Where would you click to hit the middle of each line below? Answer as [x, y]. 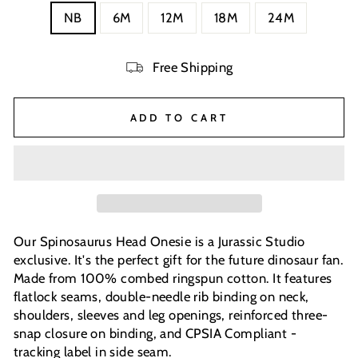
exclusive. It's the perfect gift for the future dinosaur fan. [179, 259]
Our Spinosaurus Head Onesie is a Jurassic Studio [159, 241]
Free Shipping [193, 67]
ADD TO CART [179, 117]
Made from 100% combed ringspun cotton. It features [173, 278]
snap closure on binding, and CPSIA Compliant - [155, 333]
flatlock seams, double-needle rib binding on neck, [161, 296]
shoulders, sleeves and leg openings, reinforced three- [171, 314]
